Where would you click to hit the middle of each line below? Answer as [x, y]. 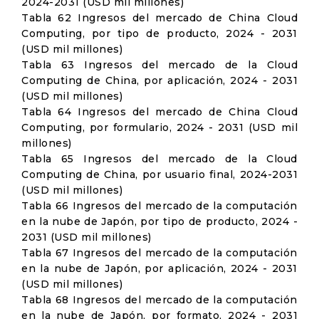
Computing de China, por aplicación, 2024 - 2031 [159, 80]
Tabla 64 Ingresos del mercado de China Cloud [159, 112]
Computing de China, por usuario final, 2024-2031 [159, 174]
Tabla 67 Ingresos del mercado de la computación [159, 253]
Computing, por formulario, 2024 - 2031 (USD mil [159, 127]
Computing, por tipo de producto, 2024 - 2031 [159, 33]
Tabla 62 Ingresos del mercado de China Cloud [159, 18]
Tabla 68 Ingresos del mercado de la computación [159, 300]
